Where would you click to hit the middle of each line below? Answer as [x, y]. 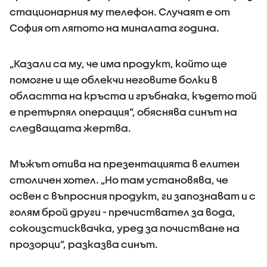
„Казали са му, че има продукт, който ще [118, 63]
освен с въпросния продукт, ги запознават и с [133, 196]
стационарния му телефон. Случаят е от [120, 12]
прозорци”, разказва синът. [84, 244]
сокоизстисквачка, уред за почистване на [125, 228]
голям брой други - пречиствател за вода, [122, 212]
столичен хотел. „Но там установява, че [119, 180]
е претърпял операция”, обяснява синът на [123, 112]
